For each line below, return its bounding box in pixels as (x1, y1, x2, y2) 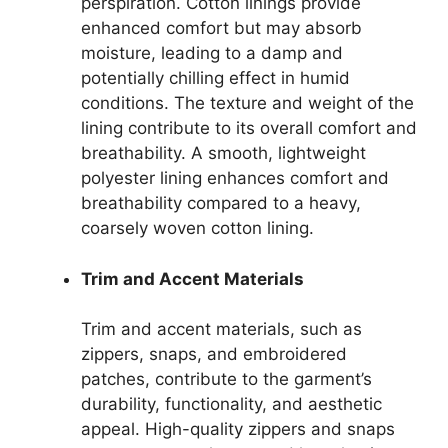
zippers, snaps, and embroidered (81, 344, 347, 364)
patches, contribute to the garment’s (81, 369, 372, 389)
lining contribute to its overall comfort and (81, 118, 417, 138)
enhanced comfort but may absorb (81, 18, 362, 38)
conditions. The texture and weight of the (81, 93, 414, 113)
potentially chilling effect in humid (81, 68, 350, 88)
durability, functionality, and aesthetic (81, 394, 382, 414)
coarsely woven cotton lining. (81, 218, 314, 238)
